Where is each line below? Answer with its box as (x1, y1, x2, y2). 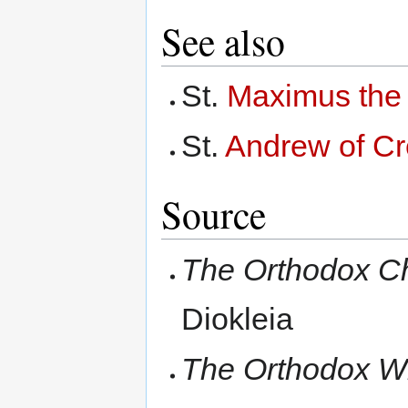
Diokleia (181, 301, 294, 336)
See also (161, 15, 285, 66)
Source (161, 189, 266, 240)
